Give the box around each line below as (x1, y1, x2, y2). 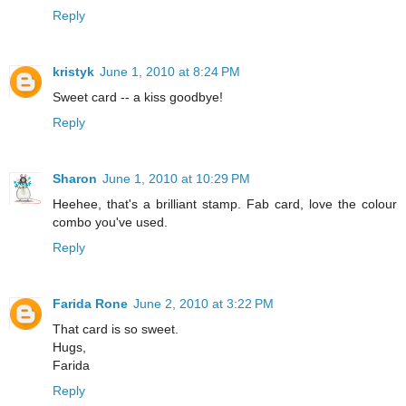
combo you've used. (53, 214, 168, 229)
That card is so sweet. (53, 321, 179, 336)
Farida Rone (53, 295, 128, 311)
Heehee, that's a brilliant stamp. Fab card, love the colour (53, 196, 397, 211)
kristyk (53, 63, 94, 79)
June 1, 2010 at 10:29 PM (102, 170, 250, 186)
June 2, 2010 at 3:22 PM (133, 295, 274, 311)
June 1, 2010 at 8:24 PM (100, 63, 240, 79)
